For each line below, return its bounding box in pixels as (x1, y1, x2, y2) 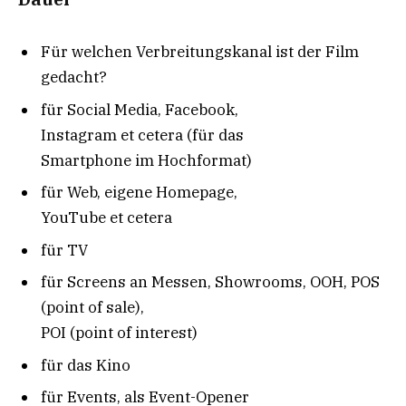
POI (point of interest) (41, 323, 198, 343)
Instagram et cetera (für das (41, 124, 244, 145)
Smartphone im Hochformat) (41, 150, 252, 170)
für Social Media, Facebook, (41, 99, 238, 120)
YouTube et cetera (41, 208, 172, 228)
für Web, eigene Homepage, (41, 182, 237, 203)
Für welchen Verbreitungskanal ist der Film (41, 42, 359, 63)
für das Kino (41, 354, 130, 375)
